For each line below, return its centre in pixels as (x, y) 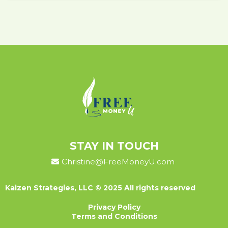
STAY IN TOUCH (114, 146)
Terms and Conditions (114, 216)
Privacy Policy (114, 207)
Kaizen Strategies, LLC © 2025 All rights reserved (100, 188)
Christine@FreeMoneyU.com (118, 161)
